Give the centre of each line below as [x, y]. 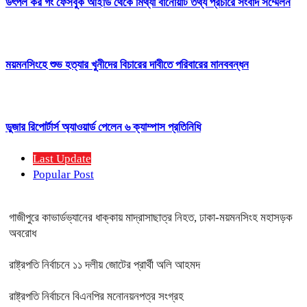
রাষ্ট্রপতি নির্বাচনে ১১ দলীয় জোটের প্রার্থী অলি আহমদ [105, 265]
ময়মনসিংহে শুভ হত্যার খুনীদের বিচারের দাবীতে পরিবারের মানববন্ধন [127, 65]
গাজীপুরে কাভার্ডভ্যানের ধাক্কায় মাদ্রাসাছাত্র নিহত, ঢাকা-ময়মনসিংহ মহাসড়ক [151, 218]
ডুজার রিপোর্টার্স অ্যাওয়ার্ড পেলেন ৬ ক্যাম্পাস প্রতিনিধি [103, 127]
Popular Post [63, 175]
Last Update [62, 159]
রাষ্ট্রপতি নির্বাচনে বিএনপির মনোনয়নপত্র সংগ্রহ [96, 297]
